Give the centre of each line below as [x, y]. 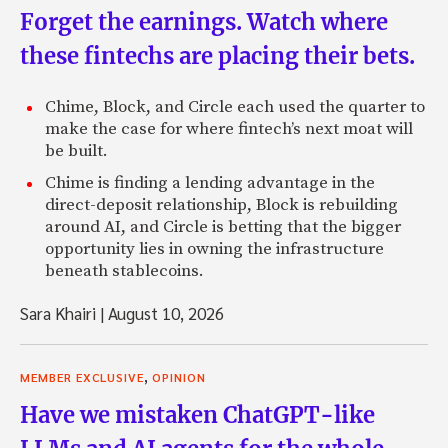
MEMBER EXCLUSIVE [82, 376]
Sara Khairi [60, 312]
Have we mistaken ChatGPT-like [197, 414]
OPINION [179, 376]
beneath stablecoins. [124, 270]
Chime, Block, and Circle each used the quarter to [235, 106]
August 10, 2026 [164, 312]
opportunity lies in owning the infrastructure [214, 248]
